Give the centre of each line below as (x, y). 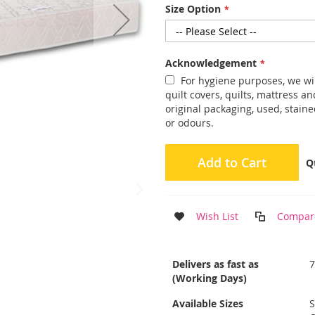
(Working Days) (210, 278)
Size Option (193, 9)
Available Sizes (208, 303)
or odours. (190, 123)
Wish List (218, 216)
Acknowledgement (211, 63)
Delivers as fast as (216, 264)
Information (193, 272)
